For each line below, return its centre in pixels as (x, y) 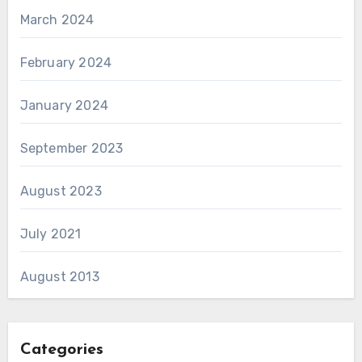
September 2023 (72, 149)
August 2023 (61, 192)
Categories (61, 350)
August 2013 (59, 277)
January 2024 (64, 106)
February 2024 (66, 63)
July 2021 (51, 234)
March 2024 (57, 20)
